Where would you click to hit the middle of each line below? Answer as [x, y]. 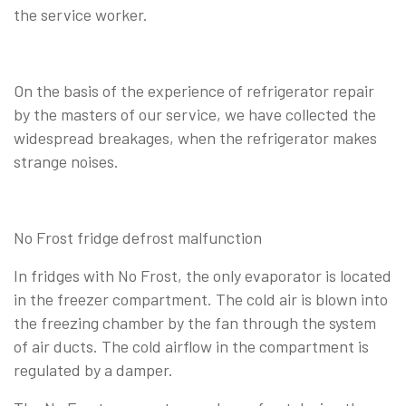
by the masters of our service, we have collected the [195, 114]
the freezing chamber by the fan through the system [195, 322]
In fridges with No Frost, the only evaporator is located [203, 275]
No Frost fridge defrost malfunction [138, 237]
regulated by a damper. [93, 369]
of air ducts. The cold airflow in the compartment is [191, 346]
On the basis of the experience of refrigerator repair [194, 90]
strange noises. [66, 161]
